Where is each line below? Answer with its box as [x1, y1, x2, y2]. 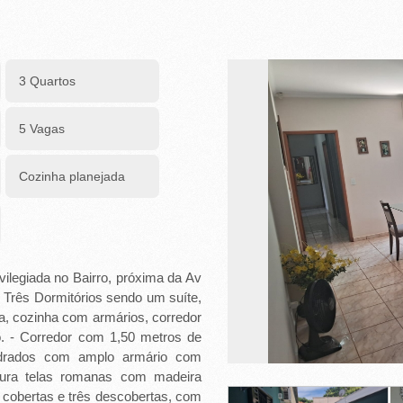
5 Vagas [19, 121, 65, 136]
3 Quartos [19, 74, 76, 88]
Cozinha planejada [19, 169, 125, 184]
